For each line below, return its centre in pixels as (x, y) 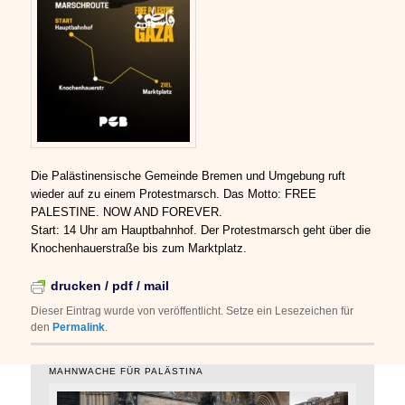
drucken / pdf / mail (110, 286)
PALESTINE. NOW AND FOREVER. (129, 212)
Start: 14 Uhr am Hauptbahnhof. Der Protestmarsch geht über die (201, 231)
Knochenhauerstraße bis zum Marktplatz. (139, 249)
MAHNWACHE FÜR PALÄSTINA (127, 372)
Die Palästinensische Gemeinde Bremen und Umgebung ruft (188, 176)
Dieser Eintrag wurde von (95, 311)
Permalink (79, 328)
